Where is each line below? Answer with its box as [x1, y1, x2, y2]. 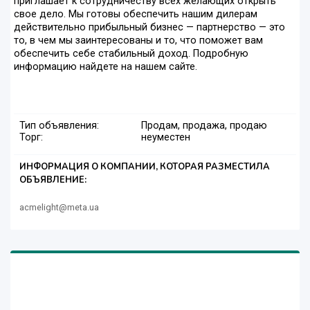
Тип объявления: [19, 120, 99, 132]
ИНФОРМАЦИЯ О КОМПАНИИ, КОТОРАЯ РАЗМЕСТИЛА [19, 161, 270, 174]
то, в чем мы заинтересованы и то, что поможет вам [14, 35, 263, 47]
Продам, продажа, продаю [140, 120, 267, 132]
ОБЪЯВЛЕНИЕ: [19, 174, 86, 187]
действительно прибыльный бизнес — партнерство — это [14, 21, 285, 34]
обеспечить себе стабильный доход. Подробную [14, 48, 248, 60]
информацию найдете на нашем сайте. [14, 61, 197, 73]
